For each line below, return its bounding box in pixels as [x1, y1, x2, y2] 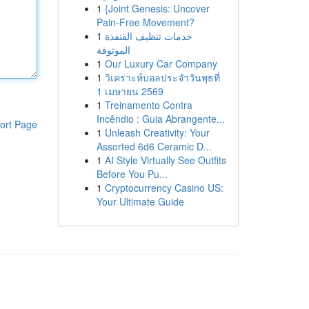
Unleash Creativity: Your [104, 126, 210, 139]
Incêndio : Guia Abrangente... [96, 112, 225, 126]
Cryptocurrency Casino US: [104, 181, 223, 195]
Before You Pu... [96, 167, 168, 181]
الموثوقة [96, 43, 130, 57]
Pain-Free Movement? [96, 15, 195, 29]
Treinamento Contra [104, 98, 192, 112]
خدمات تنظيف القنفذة [104, 29, 192, 43]
